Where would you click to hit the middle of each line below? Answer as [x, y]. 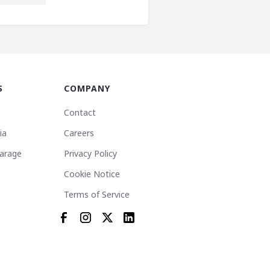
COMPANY [87, 89]
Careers [79, 133]
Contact [80, 113]
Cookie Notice [92, 174]
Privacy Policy [90, 154]
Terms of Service [97, 195]
